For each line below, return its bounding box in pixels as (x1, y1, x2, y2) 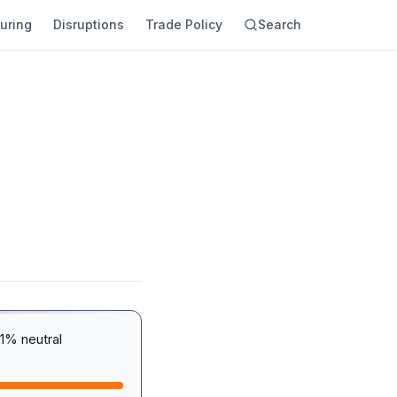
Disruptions (53, 17, 124, 32)
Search (258, 17, 301, 32)
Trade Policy (145, 17, 222, 32)
